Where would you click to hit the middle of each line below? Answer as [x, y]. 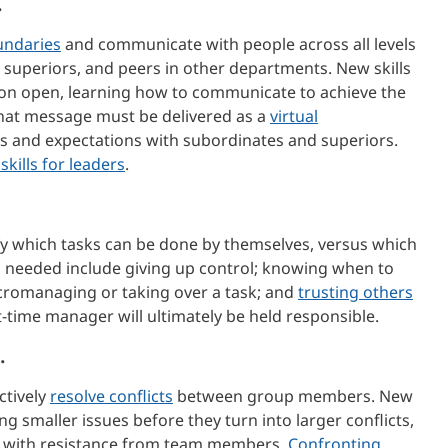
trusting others [355, 291]
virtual [294, 115]
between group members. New [293, 395]
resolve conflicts [111, 395]
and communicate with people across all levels [238, 43]
